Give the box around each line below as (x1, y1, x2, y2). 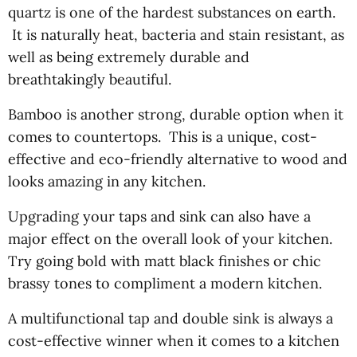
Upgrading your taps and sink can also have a (8, 206, 311, 226)
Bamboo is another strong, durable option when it (8, 104, 343, 124)
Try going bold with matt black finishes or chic (8, 251, 321, 270)
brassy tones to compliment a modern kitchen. (8, 273, 322, 292)
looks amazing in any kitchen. (8, 171, 206, 190)
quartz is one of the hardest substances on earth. (8, 2, 335, 22)
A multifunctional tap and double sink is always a (8, 308, 333, 328)
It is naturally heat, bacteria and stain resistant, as (8, 25, 344, 44)
